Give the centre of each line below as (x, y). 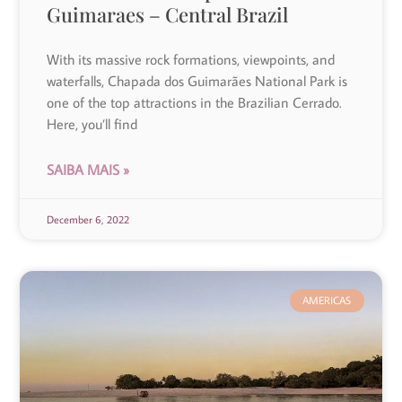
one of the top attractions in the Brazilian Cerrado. (195, 102)
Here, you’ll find (92, 123)
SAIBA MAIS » (88, 169)
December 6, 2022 (88, 219)
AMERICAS (327, 300)
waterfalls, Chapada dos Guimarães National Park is (197, 80)
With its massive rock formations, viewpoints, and (191, 59)
